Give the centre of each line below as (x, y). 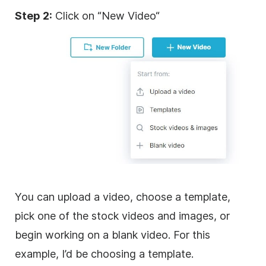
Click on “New (90, 15)
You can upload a (59, 197)
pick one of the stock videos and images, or (122, 216)
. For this (189, 235)
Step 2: (34, 15)
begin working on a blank (78, 235)
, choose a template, (180, 197)
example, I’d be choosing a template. (104, 254)
